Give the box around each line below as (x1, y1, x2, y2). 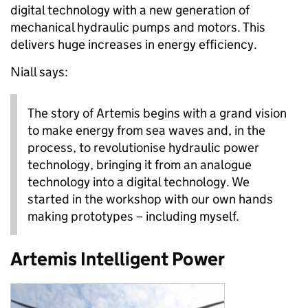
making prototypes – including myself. (27, 208, 239, 225)
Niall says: (10, 64, 68, 80)
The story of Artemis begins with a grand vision (27, 105, 287, 122)
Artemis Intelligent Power (10, 247, 225, 271)
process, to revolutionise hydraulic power (27, 140, 259, 156)
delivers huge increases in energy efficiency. (10, 36, 257, 53)
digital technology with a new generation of (10, 2, 250, 19)
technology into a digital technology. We (27, 174, 250, 190)
